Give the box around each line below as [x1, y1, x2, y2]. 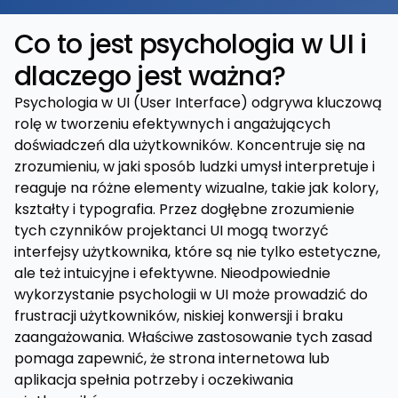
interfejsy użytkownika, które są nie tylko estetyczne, [14, 242, 380, 262]
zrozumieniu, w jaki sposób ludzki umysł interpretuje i [14, 156, 375, 177]
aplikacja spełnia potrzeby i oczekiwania [14, 370, 293, 390]
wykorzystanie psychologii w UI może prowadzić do [14, 284, 368, 305]
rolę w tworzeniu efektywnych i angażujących [14, 114, 330, 134]
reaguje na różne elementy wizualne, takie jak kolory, [14, 178, 378, 198]
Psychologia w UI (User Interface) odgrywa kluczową [14, 92, 382, 113]
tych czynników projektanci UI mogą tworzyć [14, 220, 329, 241]
